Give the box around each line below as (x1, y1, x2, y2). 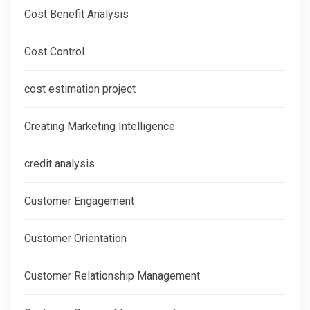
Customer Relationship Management (24, 268, 200, 282)
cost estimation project (24, 82, 136, 95)
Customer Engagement (24, 194, 134, 208)
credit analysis (24, 156, 95, 170)
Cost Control (24, 44, 84, 58)
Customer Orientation (24, 231, 127, 245)
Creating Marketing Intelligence (24, 119, 175, 133)
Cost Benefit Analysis (24, 7, 129, 21)
